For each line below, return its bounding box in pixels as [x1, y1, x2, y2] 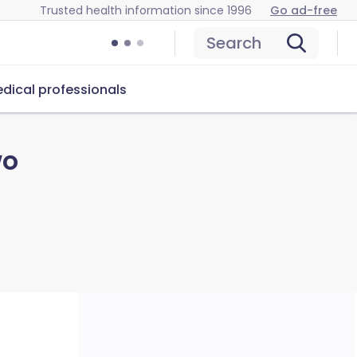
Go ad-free [270, 2, 337, 18]
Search [206, 32, 261, 54]
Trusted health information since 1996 [40, 2, 252, 18]
